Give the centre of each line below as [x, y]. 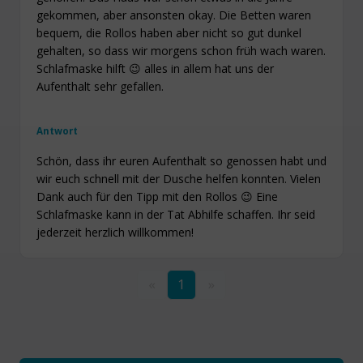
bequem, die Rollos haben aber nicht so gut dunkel [169, 32]
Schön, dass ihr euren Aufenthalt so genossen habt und [181, 160]
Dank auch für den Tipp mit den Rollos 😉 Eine [157, 196]
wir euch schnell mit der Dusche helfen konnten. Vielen [179, 178]
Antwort [57, 131]
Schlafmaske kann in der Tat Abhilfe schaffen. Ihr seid [176, 214]
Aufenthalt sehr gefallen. [100, 86]
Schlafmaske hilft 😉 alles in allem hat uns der [155, 68]
